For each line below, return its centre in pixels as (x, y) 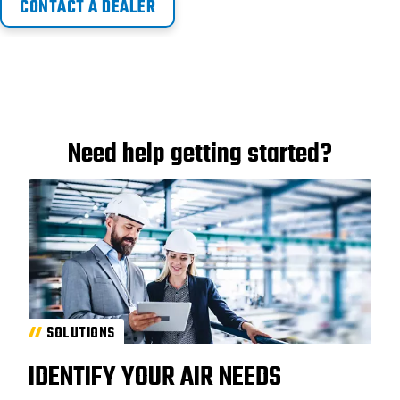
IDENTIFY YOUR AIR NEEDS (155, 377)
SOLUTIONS (81, 333)
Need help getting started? (200, 154)
